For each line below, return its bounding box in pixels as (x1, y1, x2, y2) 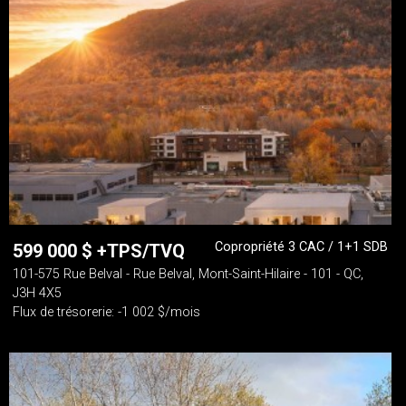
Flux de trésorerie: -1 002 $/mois (13, 304, 200, 320)
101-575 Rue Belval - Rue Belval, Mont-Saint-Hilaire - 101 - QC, (13, 266, 363, 282)
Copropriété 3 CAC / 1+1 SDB (215, 239, 388, 255)
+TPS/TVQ (97, 240, 185, 262)
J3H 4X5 (13, 285, 62, 301)
